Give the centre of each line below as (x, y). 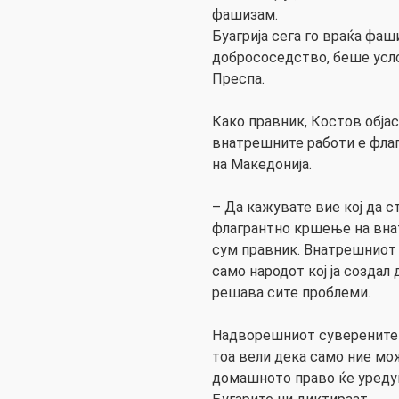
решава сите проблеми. (291, 293)
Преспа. (238, 79)
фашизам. (245, 15)
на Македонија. (262, 165)
